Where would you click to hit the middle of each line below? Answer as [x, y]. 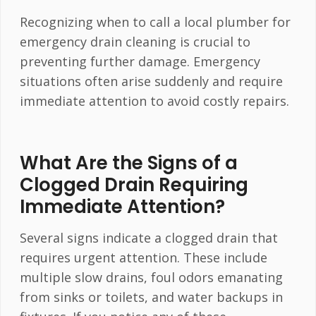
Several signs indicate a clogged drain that [148, 237]
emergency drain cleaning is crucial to [135, 41]
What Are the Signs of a [128, 163]
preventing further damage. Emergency [140, 61]
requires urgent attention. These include [143, 257]
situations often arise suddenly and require [151, 81]
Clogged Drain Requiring [134, 184]
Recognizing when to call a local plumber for [155, 22]
